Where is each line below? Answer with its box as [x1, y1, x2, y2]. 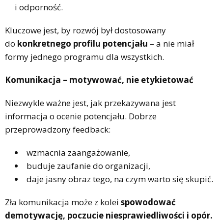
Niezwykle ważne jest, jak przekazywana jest [5, 97, 176, 109]
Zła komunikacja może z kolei [5, 196, 121, 208]
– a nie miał [148, 37, 194, 49]
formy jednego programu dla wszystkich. [5, 51, 164, 62]
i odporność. [15, 1, 63, 13]
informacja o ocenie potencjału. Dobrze [5, 110, 157, 122]
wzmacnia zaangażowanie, [27, 146, 130, 158]
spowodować [121, 196, 176, 208]
